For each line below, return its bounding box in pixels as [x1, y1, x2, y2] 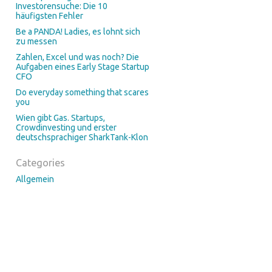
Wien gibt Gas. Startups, [15, 113, 105, 123]
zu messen [15, 36, 57, 46]
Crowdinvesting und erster [15, 123, 117, 132]
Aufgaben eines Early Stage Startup [15, 62, 149, 72]
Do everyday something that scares [15, 87, 149, 97]
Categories [15, 157, 65, 168]
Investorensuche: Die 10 [15, 1, 107, 11]
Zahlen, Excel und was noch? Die [15, 52, 139, 62]
